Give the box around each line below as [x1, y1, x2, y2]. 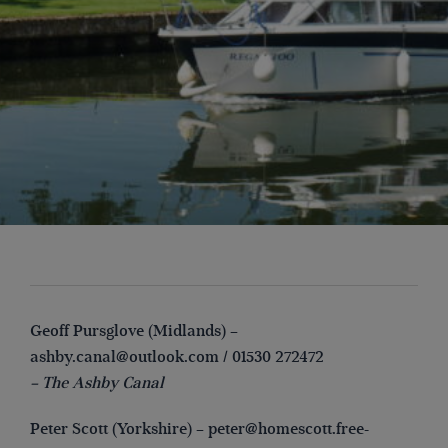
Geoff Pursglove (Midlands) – [30, 321, 238, 342]
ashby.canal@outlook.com [30, 347, 219, 368]
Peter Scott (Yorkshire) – [30, 418, 208, 439]
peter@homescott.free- [208, 418, 369, 439]
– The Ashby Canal [30, 373, 164, 394]
